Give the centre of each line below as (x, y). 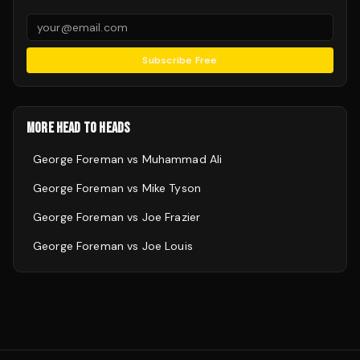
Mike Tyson (171, 188)
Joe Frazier (171, 217)
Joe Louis (167, 246)
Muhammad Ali (182, 159)
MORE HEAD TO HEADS (78, 128)
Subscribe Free (180, 60)
